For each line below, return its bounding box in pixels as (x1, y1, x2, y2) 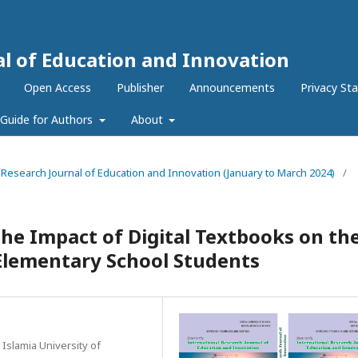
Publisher (117, 80, 164, 95)
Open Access (24, 80, 91, 95)
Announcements (189, 80, 275, 95)
